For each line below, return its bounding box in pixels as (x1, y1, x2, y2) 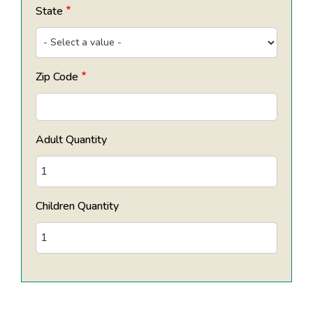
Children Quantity (36, 198, 119, 214)
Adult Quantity (36, 131, 107, 147)
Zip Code (36, 68, 78, 85)
